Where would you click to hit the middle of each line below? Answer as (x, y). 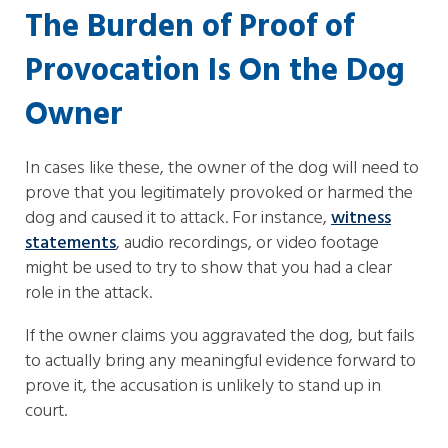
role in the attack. (88, 293)
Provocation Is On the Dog (215, 71)
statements (70, 243)
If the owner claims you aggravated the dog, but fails (220, 336)
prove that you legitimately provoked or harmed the (219, 193)
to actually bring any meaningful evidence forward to (220, 361)
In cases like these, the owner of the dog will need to (222, 168)
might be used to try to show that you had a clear (208, 268)
